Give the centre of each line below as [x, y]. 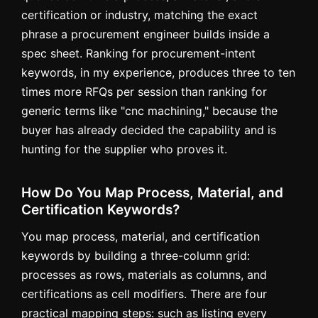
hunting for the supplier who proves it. [124, 149]
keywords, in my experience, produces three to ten [158, 73]
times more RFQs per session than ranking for [144, 92]
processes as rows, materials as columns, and [144, 275]
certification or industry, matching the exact [139, 15]
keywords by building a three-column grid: [136, 256]
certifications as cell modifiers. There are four [144, 294]
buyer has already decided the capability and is [149, 130]
